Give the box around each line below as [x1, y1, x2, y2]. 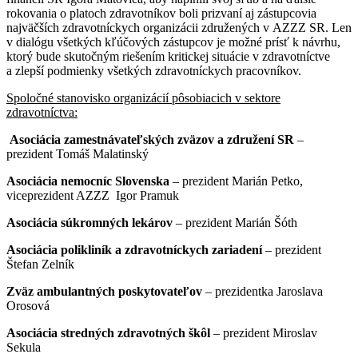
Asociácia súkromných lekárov [6, 216, 173, 230]
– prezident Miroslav [210, 326, 317, 340]
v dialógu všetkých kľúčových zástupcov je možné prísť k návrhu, [6, 35, 340, 50]
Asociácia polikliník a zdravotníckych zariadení [6, 243, 262, 257]
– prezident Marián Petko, [169, 174, 303, 189]
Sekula [6, 340, 41, 355]
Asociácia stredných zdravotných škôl [6, 326, 210, 340]
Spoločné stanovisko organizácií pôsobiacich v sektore [6, 91, 280, 105]
